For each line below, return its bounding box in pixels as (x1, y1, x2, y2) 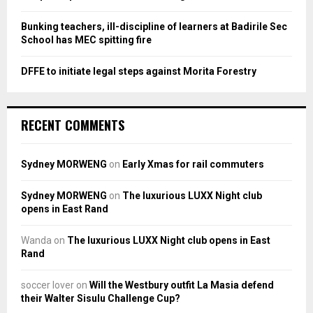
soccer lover (21, 279, 74, 291)
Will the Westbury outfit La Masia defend (89, 279, 274, 291)
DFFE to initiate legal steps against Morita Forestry (21, 65, 256, 77)
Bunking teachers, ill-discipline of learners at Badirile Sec (21, 20, 287, 32)
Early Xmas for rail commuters (122, 158, 264, 170)
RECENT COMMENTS (21, 115, 124, 134)
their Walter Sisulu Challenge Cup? (21, 292, 180, 304)
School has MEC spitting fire (21, 34, 152, 45)
